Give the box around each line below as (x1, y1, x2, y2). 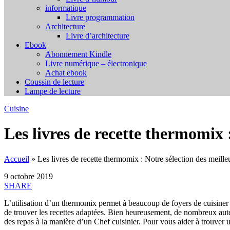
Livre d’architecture (66, 31, 129, 40)
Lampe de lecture (25, 87, 81, 95)
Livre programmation (66, 13, 135, 22)
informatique (45, 4, 86, 12)
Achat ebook (45, 68, 87, 77)
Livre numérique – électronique (45, 59, 147, 68)
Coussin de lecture (25, 78, 84, 86)
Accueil (4, 154, 29, 163)
